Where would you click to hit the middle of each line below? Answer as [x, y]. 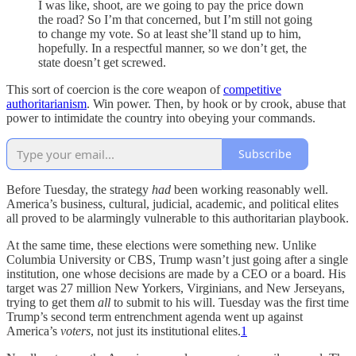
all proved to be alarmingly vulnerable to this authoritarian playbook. [178, 218]
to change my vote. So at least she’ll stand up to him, [170, 33]
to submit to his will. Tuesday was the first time [231, 302]
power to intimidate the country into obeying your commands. [161, 118]
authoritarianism [46, 103]
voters [75, 331]
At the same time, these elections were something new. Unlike [161, 245]
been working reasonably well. [251, 189]
